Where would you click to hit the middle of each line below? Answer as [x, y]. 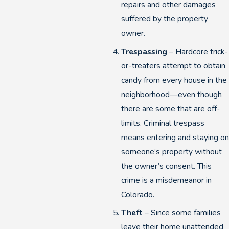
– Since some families [181, 213]
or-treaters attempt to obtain [173, 65]
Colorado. [138, 194]
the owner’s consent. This [166, 166]
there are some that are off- [170, 108]
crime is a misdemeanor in [166, 180]
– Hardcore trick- [197, 51]
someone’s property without [171, 151]
